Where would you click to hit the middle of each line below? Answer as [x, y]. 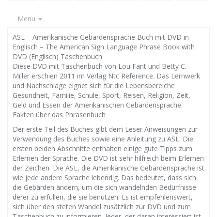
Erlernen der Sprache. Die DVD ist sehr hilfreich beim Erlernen [108, 158]
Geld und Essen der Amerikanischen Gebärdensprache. [98, 105]
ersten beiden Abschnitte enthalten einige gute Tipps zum [102, 148]
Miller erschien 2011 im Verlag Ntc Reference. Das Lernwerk [106, 76]
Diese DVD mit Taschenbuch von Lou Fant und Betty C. [100, 66]
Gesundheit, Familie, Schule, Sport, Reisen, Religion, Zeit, [101, 95]
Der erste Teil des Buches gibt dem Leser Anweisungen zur [105, 129]
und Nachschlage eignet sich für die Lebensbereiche [94, 85]
